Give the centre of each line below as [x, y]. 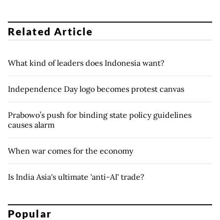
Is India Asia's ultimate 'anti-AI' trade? [76, 177]
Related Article [51, 31]
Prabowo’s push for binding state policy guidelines [100, 115]
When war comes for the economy [70, 151]
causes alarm [31, 124]
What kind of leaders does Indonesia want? [86, 63]
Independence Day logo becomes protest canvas [96, 89]
